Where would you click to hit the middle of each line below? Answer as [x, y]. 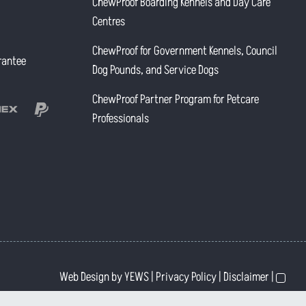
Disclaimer [247, 277]
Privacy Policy [186, 277]
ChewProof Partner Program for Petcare [176, 99]
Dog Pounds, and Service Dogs [156, 70]
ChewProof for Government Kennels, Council [185, 51]
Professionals [121, 118]
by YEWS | [133, 277]
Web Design [85, 277]
